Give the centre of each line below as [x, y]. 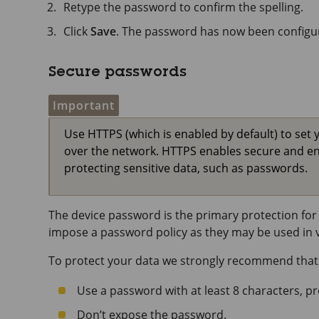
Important [84, 105]
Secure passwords [117, 73]
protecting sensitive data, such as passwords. [186, 168]
